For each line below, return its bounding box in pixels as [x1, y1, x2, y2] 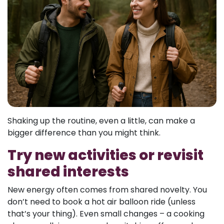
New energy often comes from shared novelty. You [7, 183, 207, 195]
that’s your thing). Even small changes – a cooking [7, 207, 204, 219]
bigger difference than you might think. [7, 126, 160, 138]
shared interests [7, 161, 129, 181]
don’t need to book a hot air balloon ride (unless [7, 195, 195, 207]
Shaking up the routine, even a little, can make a [7, 114, 195, 126]
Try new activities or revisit [7, 145, 203, 165]
